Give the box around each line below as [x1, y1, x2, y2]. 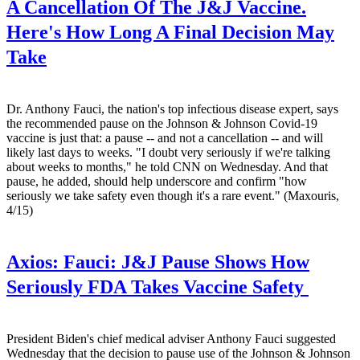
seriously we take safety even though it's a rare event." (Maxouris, [6, 188, 339, 202]
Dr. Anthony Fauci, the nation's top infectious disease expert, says [6, 101, 338, 116]
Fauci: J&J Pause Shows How [59, 251, 309, 272]
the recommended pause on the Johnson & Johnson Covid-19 [6, 116, 317, 130]
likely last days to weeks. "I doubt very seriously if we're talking [6, 145, 330, 159]
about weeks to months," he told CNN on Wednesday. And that [6, 159, 328, 174]
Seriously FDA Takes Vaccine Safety [6, 276, 309, 297]
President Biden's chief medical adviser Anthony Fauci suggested [6, 331, 336, 346]
